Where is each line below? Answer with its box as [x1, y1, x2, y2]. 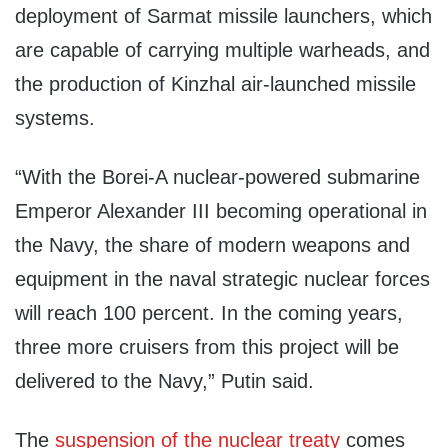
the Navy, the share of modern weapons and [15, 234, 410, 257]
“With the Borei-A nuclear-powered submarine [15, 166, 420, 189]
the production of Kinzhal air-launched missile [15, 73, 416, 96]
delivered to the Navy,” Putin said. [15, 370, 314, 393]
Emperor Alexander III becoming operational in [15, 200, 427, 223]
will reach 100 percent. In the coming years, [15, 302, 403, 325]
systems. [15, 107, 95, 130]
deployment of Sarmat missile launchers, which [15, 5, 432, 28]
